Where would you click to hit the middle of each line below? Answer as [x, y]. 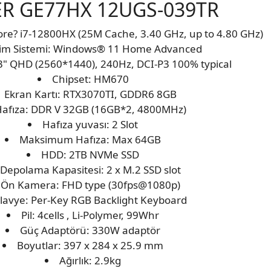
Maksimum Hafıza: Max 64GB [90, 140]
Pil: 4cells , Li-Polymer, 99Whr [90, 215]
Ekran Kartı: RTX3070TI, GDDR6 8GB [90, 94]
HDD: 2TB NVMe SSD [90, 155]
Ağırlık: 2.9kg [90, 261]
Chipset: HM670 [90, 79]
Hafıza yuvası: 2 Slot [90, 125]
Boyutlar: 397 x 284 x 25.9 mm [90, 246]
